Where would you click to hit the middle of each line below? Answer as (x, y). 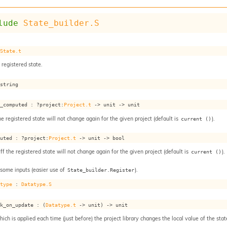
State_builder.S (62, 23)
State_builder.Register (101, 170)
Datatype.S (37, 184)
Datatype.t (61, 204)
